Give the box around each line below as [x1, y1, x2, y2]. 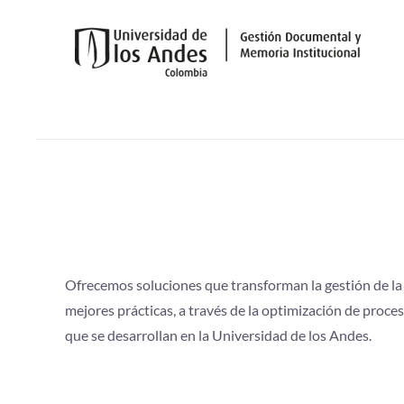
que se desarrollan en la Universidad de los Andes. [65, 326, 372, 344]
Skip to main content [41, 42, 168, 60]
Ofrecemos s [65, 276, 142, 293]
